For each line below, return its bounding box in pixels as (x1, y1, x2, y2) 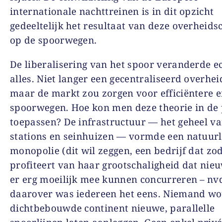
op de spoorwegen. (10, 33, 97, 47)
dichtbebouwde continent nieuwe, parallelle (10, 201, 215, 215)
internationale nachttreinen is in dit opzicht (10, 4, 214, 18)
